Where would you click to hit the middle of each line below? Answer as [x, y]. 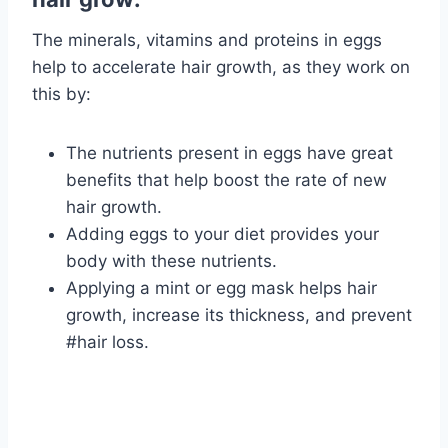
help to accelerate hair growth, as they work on [221, 67]
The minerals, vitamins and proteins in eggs [207, 40]
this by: [61, 94]
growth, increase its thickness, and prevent [239, 315]
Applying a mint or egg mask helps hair [221, 288]
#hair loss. [107, 342]
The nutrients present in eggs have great [229, 153]
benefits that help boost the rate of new [226, 180]
